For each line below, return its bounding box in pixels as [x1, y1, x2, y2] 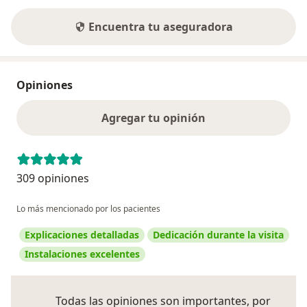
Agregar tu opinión [101, 110, 206, 125]
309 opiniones [16, 170, 89, 186]
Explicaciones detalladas [25, 228, 139, 241]
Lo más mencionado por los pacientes [16, 202, 160, 214]
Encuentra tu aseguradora [88, 19, 233, 34]
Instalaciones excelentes [25, 247, 140, 260]
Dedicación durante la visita [153, 228, 284, 241]
